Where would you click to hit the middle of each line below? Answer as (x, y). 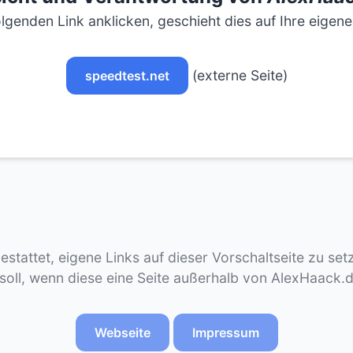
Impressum (225, 333)
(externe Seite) (238, 75)
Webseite (122, 333)
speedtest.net (127, 76)
